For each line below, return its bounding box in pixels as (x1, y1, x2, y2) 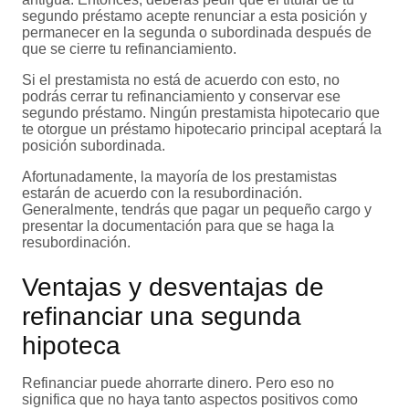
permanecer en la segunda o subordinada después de (22, 25, 372, 41)
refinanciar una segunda (22, 302, 301, 331)
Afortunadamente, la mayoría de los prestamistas (22, 169, 337, 185)
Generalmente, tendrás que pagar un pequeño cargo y (22, 202, 372, 218)
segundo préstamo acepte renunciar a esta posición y (22, 8, 367, 25)
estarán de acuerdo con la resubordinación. (22, 185, 302, 202)
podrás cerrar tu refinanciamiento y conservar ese (22, 89, 341, 105)
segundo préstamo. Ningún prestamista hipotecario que (22, 105, 380, 121)
